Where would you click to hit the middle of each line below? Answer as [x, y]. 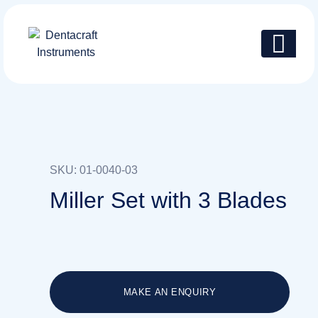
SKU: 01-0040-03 [94, 170]
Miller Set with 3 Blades [168, 200]
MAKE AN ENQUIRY [170, 292]
